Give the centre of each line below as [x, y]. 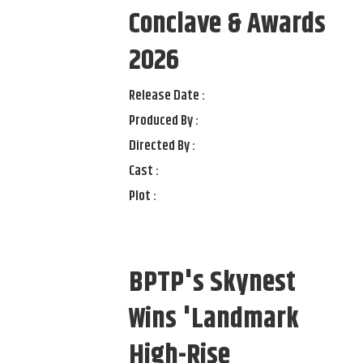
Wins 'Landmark [214, 320]
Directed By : [162, 146]
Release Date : [167, 96]
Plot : [143, 196]
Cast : [144, 171]
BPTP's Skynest [213, 283]
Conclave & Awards [228, 25]
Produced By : [164, 121]
